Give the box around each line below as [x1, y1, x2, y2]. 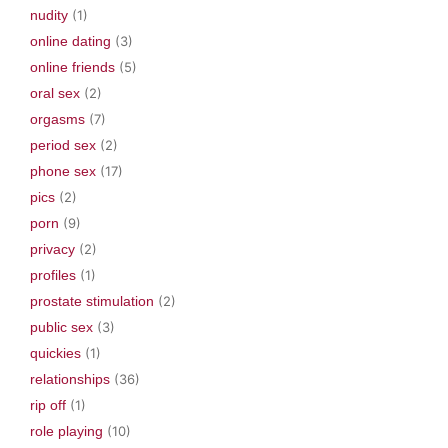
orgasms [30, 110, 85, 127]
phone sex [30, 162, 96, 179]
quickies [30, 344, 81, 361]
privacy [30, 240, 75, 257]
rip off [30, 396, 66, 413]
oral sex [30, 84, 80, 101]
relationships [30, 370, 110, 387]
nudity [30, 6, 68, 23]
